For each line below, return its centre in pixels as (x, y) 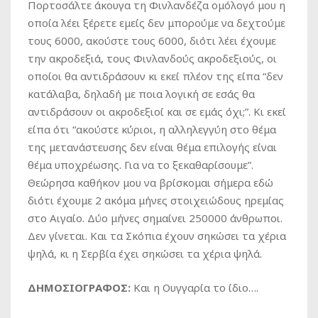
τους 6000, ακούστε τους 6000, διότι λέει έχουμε (152, 41)
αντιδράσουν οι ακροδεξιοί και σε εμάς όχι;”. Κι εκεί (157, 112)
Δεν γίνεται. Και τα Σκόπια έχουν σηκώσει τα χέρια (157, 236)
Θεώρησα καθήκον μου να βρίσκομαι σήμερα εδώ (150, 183)
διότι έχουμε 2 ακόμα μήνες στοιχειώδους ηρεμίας (156, 201)
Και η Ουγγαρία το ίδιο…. (196, 288)
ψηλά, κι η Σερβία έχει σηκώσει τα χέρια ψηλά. (145, 254)
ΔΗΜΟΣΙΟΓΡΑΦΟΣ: (79, 288)
